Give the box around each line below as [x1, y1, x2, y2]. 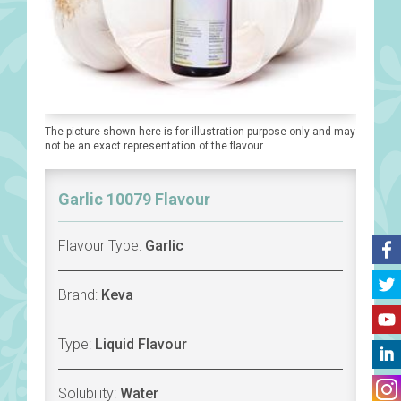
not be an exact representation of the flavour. [45, 140, 265, 153]
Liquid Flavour [95, 336, 187, 354]
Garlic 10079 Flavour [58, 190, 210, 209]
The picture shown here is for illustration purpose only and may [45, 125, 355, 139]
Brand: [58, 286, 101, 304]
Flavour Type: [58, 237, 145, 255]
